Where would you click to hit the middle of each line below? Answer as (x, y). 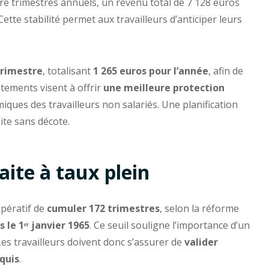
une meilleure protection (164, 87)
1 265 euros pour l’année (151, 71)
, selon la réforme (199, 209)
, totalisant (68, 71)
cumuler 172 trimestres (103, 209)
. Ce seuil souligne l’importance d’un (170, 225)
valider (201, 242)
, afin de (226, 71)
